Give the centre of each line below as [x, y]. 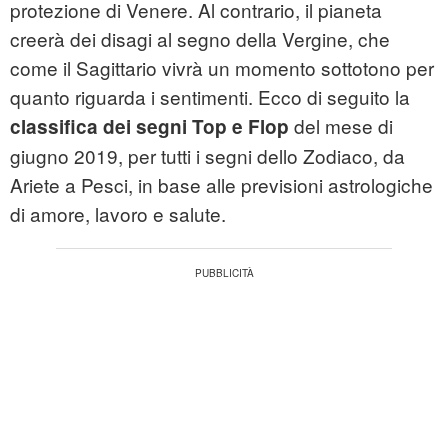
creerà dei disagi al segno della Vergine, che [200, 39]
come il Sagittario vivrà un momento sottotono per [222, 68]
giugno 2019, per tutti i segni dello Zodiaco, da [207, 156]
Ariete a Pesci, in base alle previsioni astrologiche [221, 185]
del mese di [341, 126]
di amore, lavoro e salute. [118, 214]
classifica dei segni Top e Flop [149, 127]
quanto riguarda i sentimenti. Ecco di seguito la [210, 97]
